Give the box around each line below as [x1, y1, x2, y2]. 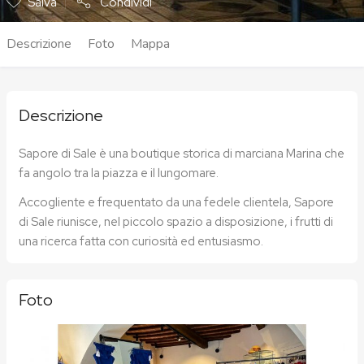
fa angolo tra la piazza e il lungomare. [19, 165, 219, 182]
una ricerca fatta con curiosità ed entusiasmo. [19, 233, 263, 250]
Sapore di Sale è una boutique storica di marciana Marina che [19, 145, 344, 162]
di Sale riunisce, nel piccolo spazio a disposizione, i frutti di [19, 214, 333, 231]
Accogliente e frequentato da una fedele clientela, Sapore [19, 194, 334, 211]
